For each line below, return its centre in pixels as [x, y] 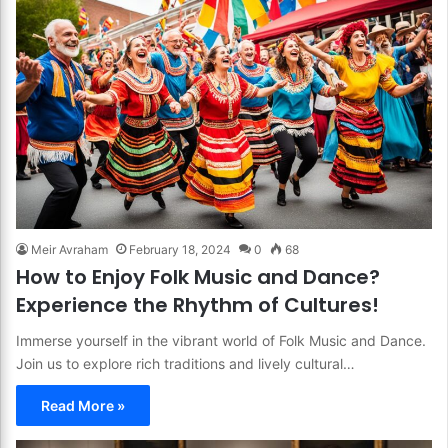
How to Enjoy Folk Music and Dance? [198, 277]
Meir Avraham [69, 250]
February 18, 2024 [180, 250]
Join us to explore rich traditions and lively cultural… [185, 364]
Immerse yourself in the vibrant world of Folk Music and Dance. [221, 341]
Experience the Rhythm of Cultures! [197, 305]
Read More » [83, 406]
